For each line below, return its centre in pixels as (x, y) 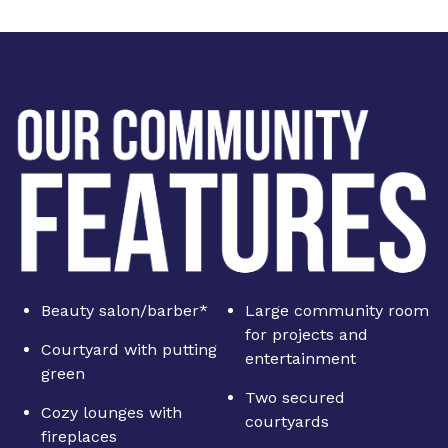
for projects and (306, 335)
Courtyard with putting (129, 350)
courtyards (286, 422)
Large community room (336, 311)
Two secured (294, 398)
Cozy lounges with (111, 413)
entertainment (300, 359)
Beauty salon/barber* (124, 311)
